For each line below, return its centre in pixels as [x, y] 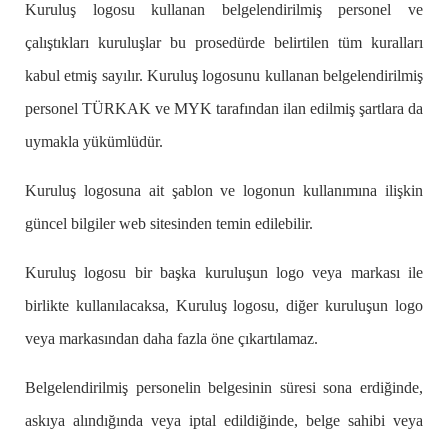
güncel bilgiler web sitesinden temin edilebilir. [169, 224]
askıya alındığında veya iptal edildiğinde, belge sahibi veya [224, 421]
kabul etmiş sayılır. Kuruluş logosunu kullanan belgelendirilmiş [224, 76]
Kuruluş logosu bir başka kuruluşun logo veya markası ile [224, 273]
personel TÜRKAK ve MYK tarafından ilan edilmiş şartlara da [224, 109]
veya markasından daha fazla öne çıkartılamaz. [171, 339]
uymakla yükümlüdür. [94, 142]
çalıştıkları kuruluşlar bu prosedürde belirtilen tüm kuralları [224, 43]
